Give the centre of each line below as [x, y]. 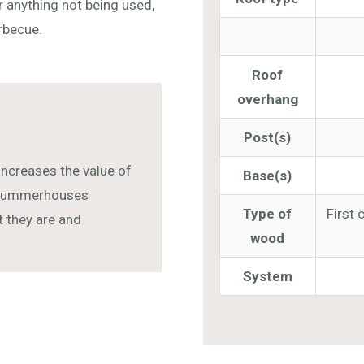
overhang [267, 99]
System [267, 276]
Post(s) [268, 137]
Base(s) [268, 175]
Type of [268, 213]
